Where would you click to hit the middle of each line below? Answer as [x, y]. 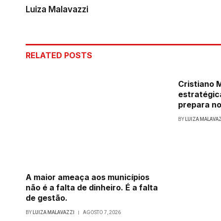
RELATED [45, 55]
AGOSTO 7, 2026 [102, 213]
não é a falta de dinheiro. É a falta [92, 188]
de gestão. [47, 198]
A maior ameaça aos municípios [88, 177]
